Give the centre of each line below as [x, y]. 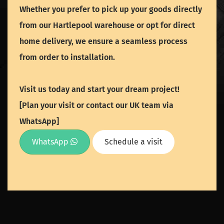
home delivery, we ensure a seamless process [103, 41]
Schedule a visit [133, 142]
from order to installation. [67, 57]
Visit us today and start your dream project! [99, 89]
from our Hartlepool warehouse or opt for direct [107, 25]
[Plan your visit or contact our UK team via [96, 105]
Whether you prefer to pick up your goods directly [111, 9]
